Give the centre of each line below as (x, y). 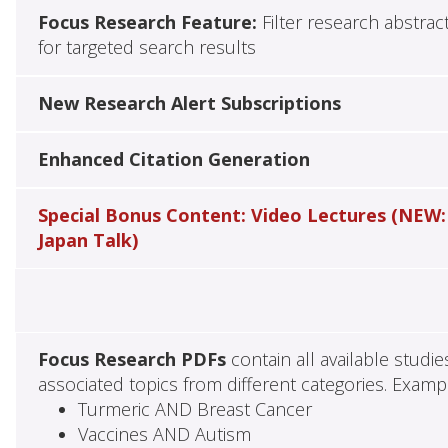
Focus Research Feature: (147, 22)
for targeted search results (146, 47)
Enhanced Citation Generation (173, 159)
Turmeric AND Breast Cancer (194, 409)
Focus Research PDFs (131, 359)
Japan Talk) (87, 240)
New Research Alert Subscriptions (189, 103)
